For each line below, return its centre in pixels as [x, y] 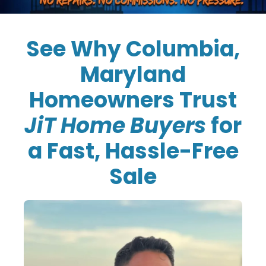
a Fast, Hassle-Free [133, 151]
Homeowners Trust [133, 100]
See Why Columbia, [133, 49]
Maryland [133, 74]
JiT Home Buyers [115, 125]
